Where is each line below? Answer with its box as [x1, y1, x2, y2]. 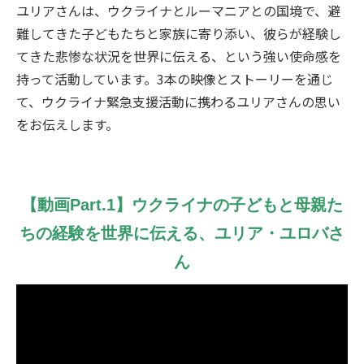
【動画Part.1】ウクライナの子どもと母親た [21, 196, 343, 214]
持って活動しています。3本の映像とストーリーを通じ [16, 69, 333, 89]
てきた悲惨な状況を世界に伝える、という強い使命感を [16, 46, 341, 67]
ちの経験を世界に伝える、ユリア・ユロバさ [19, 224, 344, 243]
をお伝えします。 [16, 115, 119, 135]
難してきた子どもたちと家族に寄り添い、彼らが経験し [16, 24, 341, 44]
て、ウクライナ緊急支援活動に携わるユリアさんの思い [16, 92, 340, 112]
